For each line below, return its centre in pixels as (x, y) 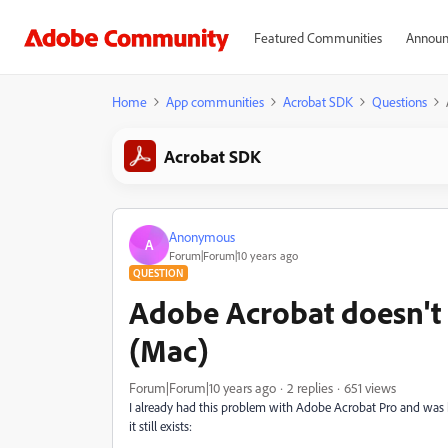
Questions (399, 101)
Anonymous (202, 236)
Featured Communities (317, 37)
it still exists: (160, 426)
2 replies (310, 387)
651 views (370, 387)
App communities (215, 101)
